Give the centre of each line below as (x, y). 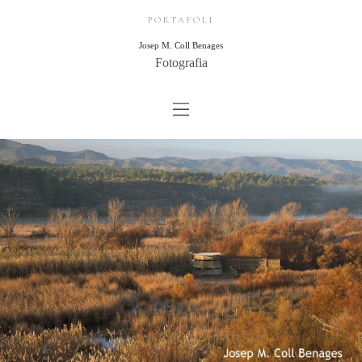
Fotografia (181, 63)
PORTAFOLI (181, 20)
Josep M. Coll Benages (181, 45)
